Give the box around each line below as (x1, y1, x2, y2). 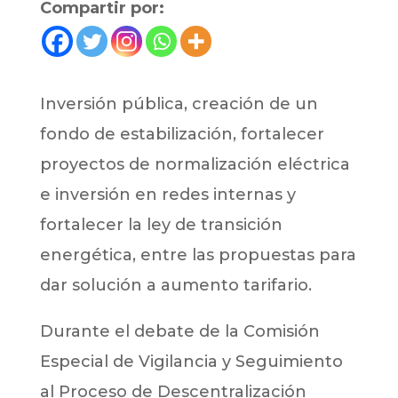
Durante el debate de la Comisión (39, 322, 320, 342)
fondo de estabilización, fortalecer (39, 124, 324, 145)
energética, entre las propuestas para (39, 245, 356, 266)
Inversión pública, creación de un (39, 94, 318, 115)
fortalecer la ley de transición (39, 215, 283, 235)
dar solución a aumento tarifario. (39, 275, 312, 296)
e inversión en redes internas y (39, 185, 296, 205)
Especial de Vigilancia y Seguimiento (39, 352, 343, 372)
